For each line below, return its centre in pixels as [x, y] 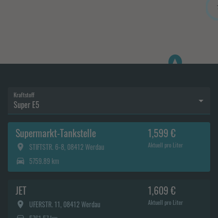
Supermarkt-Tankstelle [56, 133]
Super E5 [27, 105]
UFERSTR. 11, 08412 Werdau [65, 204]
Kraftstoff [24, 95]
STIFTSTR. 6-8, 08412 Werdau [67, 147]
